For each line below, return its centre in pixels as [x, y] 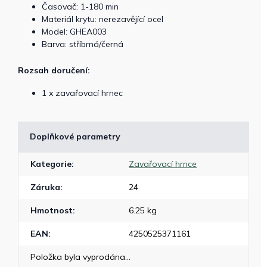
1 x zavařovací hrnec [82, 93]
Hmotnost [52, 210]
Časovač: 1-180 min [80, 7]
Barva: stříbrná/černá [83, 44]
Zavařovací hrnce [163, 164]
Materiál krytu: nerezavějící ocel [103, 19]
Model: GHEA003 [74, 32]
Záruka [45, 187]
